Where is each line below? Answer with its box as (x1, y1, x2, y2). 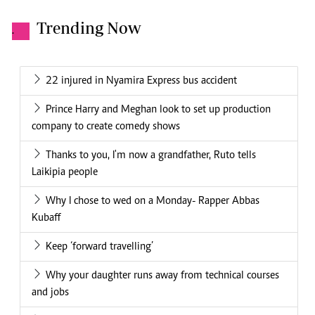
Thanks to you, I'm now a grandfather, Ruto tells (46, 150, 256, 162)
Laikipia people (32, 167, 98, 179)
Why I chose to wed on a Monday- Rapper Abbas (46, 195, 259, 207)
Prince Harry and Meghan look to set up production (46, 104, 271, 116)
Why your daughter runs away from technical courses (46, 270, 279, 282)
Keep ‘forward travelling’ (46, 241, 153, 253)
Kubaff (32, 212, 61, 224)
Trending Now (37, 18, 141, 38)
